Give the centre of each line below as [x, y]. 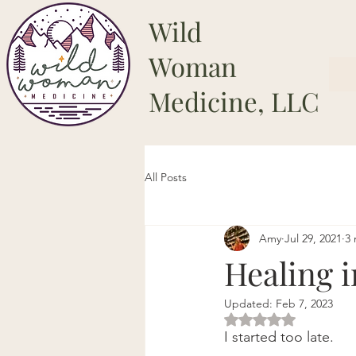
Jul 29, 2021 [313, 238]
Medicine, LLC [234, 101]
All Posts [166, 177]
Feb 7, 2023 [304, 304]
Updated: [250, 304]
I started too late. [279, 337]
